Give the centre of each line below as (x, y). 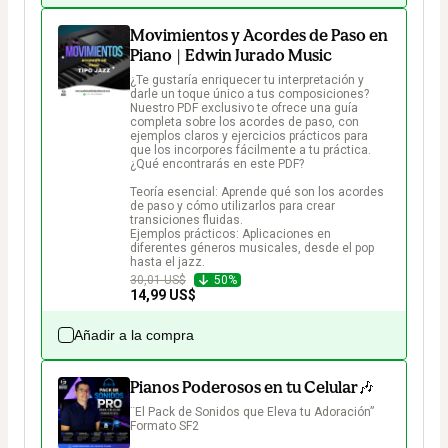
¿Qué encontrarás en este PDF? (217, 164)
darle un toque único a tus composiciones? (251, 94)
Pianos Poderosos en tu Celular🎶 (252, 387)
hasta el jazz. (167, 262)
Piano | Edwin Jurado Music (231, 55)
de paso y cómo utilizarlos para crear (234, 206)
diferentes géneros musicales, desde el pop (253, 248)
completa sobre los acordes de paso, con (246, 122)
